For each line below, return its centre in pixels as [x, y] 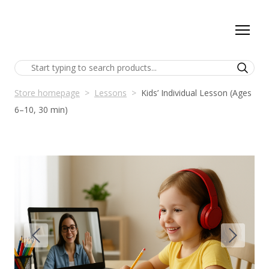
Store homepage [47, 93]
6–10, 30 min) [41, 110]
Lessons [110, 93]
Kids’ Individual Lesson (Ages [196, 93]
